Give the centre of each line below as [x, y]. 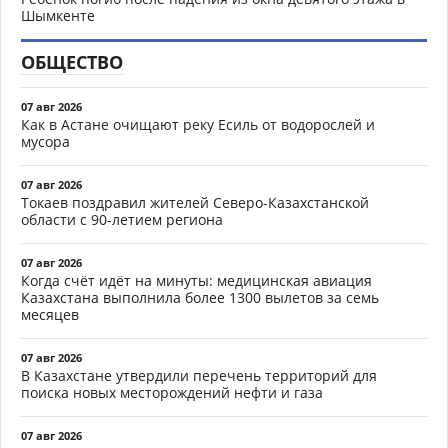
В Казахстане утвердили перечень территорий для [199, 376]
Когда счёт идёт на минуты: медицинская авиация [196, 281]
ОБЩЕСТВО [72, 62]
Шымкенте [58, 16]
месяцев [50, 315]
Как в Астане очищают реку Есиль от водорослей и [198, 125]
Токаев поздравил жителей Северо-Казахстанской [195, 203]
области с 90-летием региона [122, 220]
